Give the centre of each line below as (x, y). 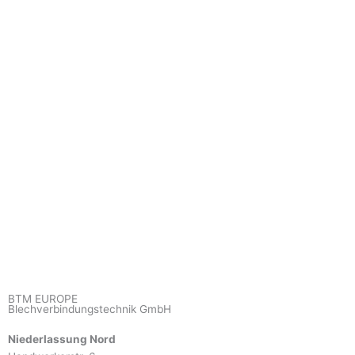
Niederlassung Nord (62, 340)
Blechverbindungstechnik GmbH (90, 309)
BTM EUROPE (43, 299)
